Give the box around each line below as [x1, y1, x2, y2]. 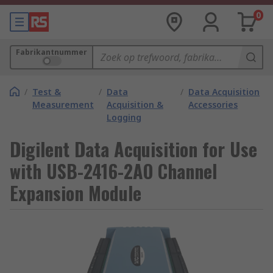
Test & [32, 86, 61, 97]
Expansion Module [10, 179, 141, 207]
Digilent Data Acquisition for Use [10, 135, 257, 163]
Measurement [32, 99, 94, 110]
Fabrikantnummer [16, 47, 87, 57]
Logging [107, 112, 141, 123]
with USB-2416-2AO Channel [10, 157, 217, 185]
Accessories [188, 99, 238, 110]
